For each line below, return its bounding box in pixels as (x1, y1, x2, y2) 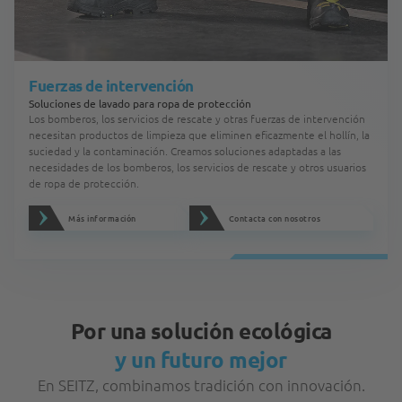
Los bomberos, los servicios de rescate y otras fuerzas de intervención (29, 111, 365, 126)
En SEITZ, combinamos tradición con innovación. (37, 375, 365, 395)
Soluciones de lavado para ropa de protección (29, 96, 251, 110)
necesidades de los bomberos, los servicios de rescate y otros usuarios (29, 160, 366, 174)
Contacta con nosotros (228, 212, 320, 224)
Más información (68, 212, 136, 224)
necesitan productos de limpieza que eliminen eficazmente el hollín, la (29, 127, 370, 142)
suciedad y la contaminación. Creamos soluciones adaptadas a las (29, 144, 341, 158)
